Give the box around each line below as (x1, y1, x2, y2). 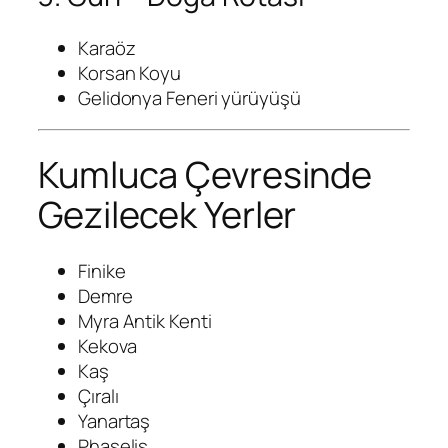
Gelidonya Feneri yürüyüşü (78, 84, 301, 111)
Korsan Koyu (78, 59, 181, 86)
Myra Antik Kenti (78, 308, 212, 335)
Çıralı (78, 383, 119, 410)
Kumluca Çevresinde (38, 150, 373, 200)
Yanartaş (78, 408, 151, 435)
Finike (78, 258, 126, 285)
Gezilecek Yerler (38, 190, 297, 240)
